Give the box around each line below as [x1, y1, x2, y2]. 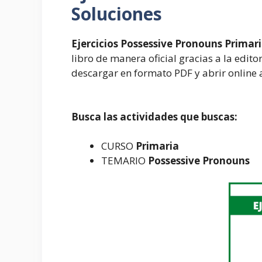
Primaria [136, 139, 179, 153]
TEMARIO [101, 153, 148, 167]
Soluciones [71, 1, 162, 26]
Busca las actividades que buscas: [71, 109, 237, 123]
